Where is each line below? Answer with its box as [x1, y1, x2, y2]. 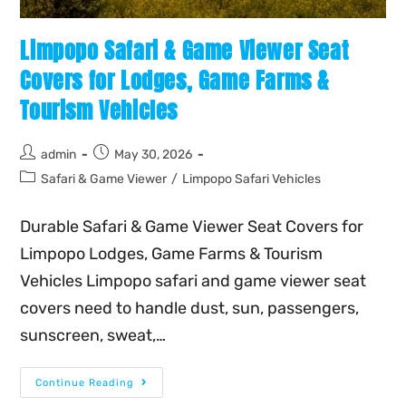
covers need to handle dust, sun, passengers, [20, 297, 360, 318]
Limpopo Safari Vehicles [182, 170, 322, 187]
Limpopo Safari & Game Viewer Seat [20, 34, 349, 67]
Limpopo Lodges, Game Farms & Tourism [20, 243, 324, 264]
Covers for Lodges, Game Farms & [20, 63, 330, 97]
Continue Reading [35, 376, 135, 389]
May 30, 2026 [114, 146, 193, 162]
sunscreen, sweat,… [20, 324, 167, 345]
